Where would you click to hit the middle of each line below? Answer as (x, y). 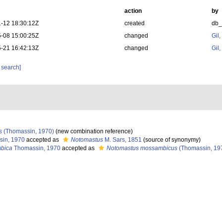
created (134, 23)
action (133, 11)
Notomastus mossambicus (142, 148)
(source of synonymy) (171, 140)
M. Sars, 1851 (122, 140)
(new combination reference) (93, 131)
